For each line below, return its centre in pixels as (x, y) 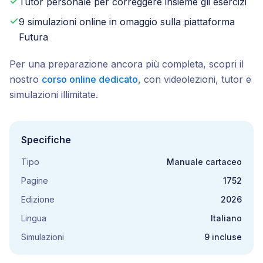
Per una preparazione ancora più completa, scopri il (127, 64)
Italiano (226, 218)
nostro (24, 79)
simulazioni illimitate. (54, 95)
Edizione (38, 199)
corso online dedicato (90, 79)
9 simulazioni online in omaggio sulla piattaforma (127, 22)
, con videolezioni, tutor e (195, 79)
